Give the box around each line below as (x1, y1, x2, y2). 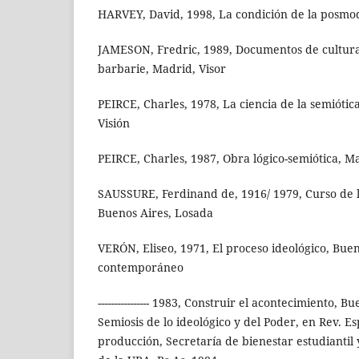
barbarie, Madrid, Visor (98, 61, 226, 77)
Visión (98, 115, 130, 131)
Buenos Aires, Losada (98, 205, 213, 221)
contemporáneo (98, 260, 184, 276)
